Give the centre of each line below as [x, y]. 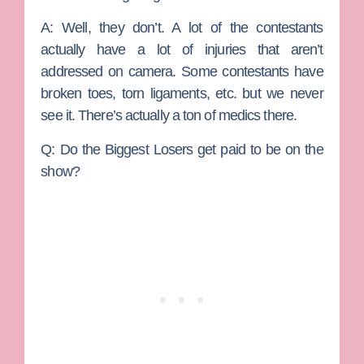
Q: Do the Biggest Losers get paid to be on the [182, 149]
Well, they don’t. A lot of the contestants [193, 28]
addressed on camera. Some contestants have [182, 72]
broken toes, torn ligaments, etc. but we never [182, 94]
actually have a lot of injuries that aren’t [182, 50]
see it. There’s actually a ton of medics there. [169, 116]
